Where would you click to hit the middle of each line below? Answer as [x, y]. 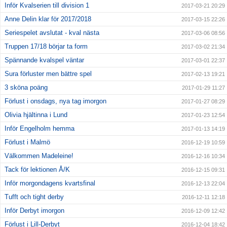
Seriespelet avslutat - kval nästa [52, 33]
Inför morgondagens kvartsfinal [50, 183]
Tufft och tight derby [34, 197]
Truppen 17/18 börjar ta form [46, 47]
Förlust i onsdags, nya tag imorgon [55, 101]
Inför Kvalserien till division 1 [47, 6]
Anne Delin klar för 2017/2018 [48, 19]
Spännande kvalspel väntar [44, 60]
